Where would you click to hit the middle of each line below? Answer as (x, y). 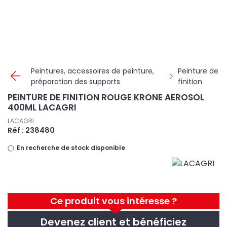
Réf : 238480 (31, 130)
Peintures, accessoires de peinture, (92, 71)
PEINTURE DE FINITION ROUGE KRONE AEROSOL (106, 97)
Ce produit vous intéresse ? (113, 201)
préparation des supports (75, 82)
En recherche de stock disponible (70, 148)
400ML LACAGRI (42, 107)
